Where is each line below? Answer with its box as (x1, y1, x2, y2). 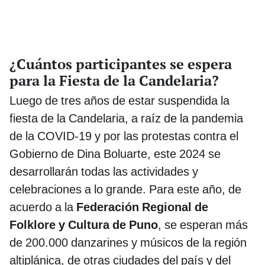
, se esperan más (158, 217, 248, 232)
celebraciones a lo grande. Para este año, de (9, 182, 241, 196)
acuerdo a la (9, 199, 76, 214)
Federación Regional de (76, 199, 208, 214)
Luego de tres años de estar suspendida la (9, 93, 230, 108)
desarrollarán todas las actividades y (9, 164, 198, 179)
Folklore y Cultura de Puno (9, 217, 158, 232)
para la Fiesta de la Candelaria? (9, 70, 219, 90)
